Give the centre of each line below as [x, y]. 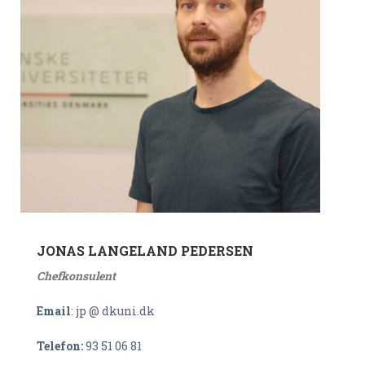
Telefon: [61, 346]
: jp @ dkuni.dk [113, 311]
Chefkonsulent [76, 276]
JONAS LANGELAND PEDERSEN [145, 251]
